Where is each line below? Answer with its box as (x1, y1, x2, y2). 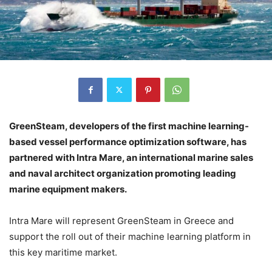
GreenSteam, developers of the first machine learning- (9, 120, 249, 132)
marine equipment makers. (9, 183, 127, 195)
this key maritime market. (9, 246, 117, 258)
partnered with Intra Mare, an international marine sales (9, 151, 253, 163)
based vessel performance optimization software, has (9, 135, 246, 148)
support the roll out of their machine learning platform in (9, 230, 251, 242)
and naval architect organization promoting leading (9, 167, 236, 179)
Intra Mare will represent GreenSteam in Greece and (9, 214, 234, 226)
